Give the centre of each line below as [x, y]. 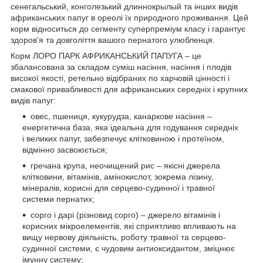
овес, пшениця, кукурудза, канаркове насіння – [121, 117]
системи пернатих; [58, 199]
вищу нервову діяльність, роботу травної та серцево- [124, 237]
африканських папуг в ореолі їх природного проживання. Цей [129, 18]
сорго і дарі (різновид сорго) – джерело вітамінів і [125, 215]
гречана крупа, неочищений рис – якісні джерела [125, 166]
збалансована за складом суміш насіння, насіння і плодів [121, 67]
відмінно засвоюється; [65, 150]
